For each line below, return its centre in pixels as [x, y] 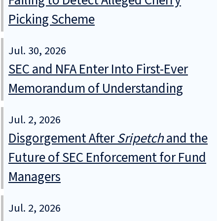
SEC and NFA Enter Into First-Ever [98, 70]
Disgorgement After [63, 139]
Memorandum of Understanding [96, 89]
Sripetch [140, 139]
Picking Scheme [52, 20]
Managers [35, 177]
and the [186, 139]
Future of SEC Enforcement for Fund [107, 158]
